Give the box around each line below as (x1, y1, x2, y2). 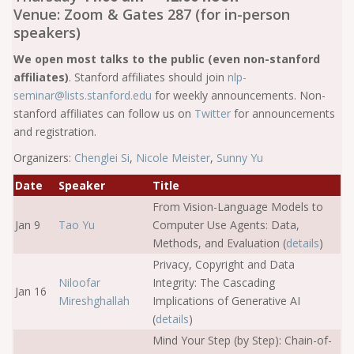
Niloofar (58, 275, 100, 290)
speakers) (13, 23, 81, 42)
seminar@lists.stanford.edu (13, 88, 155, 103)
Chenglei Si (74, 150, 130, 165)
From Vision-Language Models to (153, 199, 323, 214)
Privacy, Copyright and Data (153, 257, 295, 272)
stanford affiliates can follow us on (13, 106, 194, 121)
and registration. (13, 124, 96, 139)
